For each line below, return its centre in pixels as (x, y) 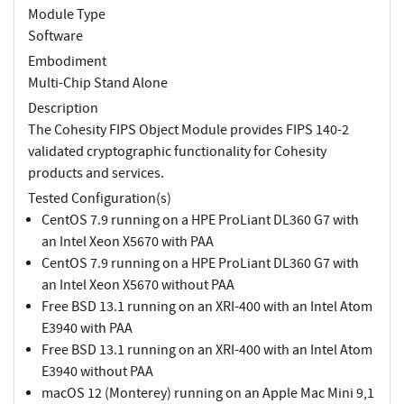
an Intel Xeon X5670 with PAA (128, 241)
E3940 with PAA (87, 328)
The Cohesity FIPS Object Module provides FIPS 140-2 (188, 129)
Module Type (67, 14)
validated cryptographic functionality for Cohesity (177, 151)
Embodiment (67, 61)
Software (55, 36)
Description (63, 108)
